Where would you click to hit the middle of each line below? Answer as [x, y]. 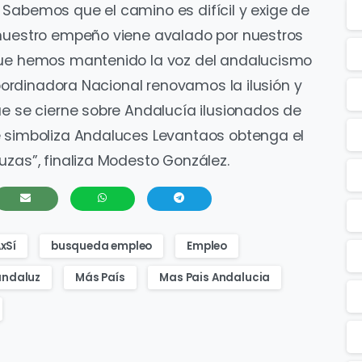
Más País [100, 277]
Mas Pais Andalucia [215, 277]
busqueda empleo [101, 246]
